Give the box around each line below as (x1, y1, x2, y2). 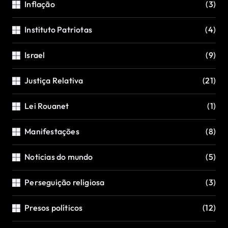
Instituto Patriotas (24, 24, 93, 35)
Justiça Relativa (24, 75, 83, 86)
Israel (24, 50, 45, 61)
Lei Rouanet (24, 101, 69, 111)
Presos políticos (24, 203, 83, 213)
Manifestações (24, 126, 79, 137)
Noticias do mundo (24, 152, 93, 162)
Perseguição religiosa (24, 177, 105, 188)
